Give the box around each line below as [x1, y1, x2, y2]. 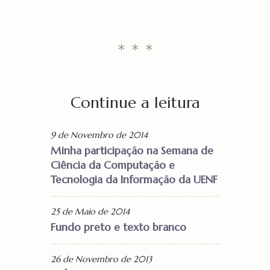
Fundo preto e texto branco [51, 221, 186, 234]
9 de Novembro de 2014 [51, 130, 148, 141]
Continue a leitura [70, 92, 200, 112]
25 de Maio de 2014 [51, 206, 130, 218]
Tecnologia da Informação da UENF [51, 173, 218, 187]
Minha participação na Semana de [51, 144, 213, 158]
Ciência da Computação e [51, 159, 175, 172]
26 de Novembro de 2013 [51, 254, 152, 265]
